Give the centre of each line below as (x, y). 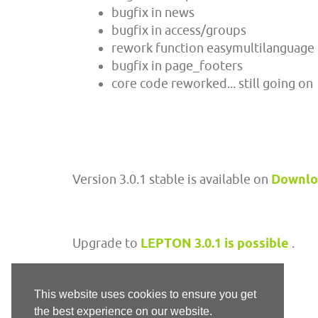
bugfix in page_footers (177, 66)
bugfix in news (153, 12)
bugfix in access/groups (179, 30)
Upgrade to (106, 243)
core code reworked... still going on (212, 83)
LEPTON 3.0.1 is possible (215, 243)
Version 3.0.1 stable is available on (172, 179)
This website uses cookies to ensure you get (145, 295)
